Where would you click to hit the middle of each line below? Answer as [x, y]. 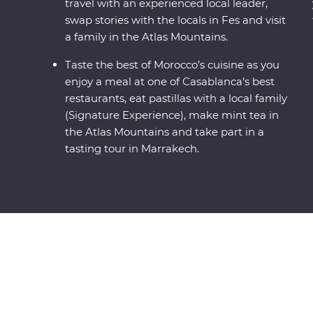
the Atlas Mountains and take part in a [165, 132]
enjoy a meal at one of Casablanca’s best [170, 82]
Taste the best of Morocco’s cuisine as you [173, 65]
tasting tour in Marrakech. [132, 149]
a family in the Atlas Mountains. [147, 37]
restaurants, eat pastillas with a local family [176, 99]
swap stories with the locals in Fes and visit [176, 20]
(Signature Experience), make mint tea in [172, 115]
